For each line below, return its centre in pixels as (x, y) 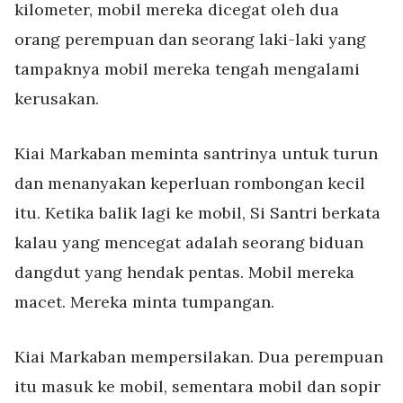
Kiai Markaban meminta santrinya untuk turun (196, 153)
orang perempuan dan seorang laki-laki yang (190, 39)
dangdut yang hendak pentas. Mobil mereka (184, 272)
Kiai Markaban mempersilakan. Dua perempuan (199, 357)
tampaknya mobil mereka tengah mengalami (187, 69)
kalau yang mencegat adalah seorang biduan (189, 242)
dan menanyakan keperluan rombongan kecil (190, 183)
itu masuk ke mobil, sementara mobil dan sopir (197, 386)
